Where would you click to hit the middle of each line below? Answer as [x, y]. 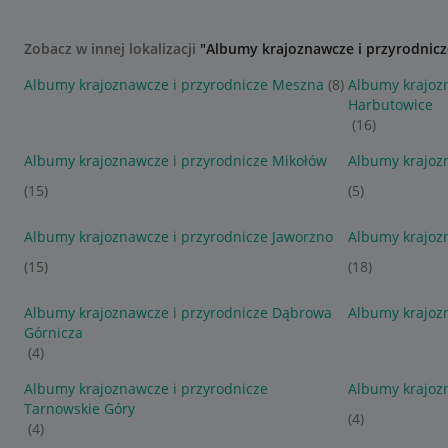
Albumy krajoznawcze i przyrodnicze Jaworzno [178, 236]
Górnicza [53, 332]
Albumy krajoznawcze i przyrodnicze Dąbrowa [178, 312]
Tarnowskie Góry [79, 408]
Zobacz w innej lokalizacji [112, 48]
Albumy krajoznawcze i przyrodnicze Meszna [174, 84]
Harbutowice [390, 104]
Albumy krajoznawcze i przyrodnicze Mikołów [175, 160]
